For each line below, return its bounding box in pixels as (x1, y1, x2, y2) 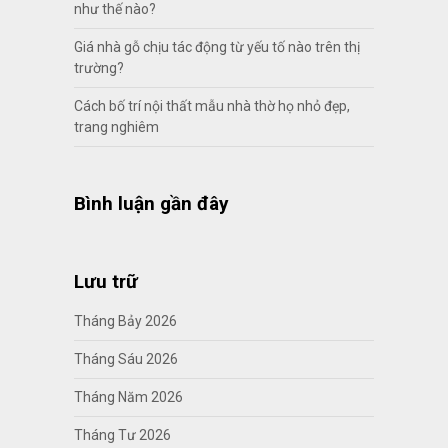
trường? (73, 59, 124, 76)
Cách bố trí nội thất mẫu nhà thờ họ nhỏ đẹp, (73, 97, 350, 114)
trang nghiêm (73, 118, 162, 135)
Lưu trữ (73, 269, 138, 293)
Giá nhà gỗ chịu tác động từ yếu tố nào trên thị (73, 38, 360, 55)
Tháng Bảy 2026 (73, 312, 177, 329)
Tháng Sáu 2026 (73, 350, 178, 367)
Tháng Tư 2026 (73, 426, 171, 443)
